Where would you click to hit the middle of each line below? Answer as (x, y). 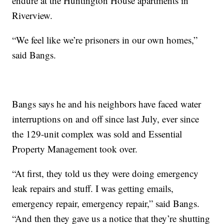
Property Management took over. (75, 148)
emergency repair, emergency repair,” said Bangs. (106, 203)
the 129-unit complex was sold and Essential (97, 133)
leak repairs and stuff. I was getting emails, (93, 188)
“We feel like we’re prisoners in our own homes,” (105, 39)
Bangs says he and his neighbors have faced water (107, 103)
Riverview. (32, 15)
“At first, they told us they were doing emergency (105, 173)
